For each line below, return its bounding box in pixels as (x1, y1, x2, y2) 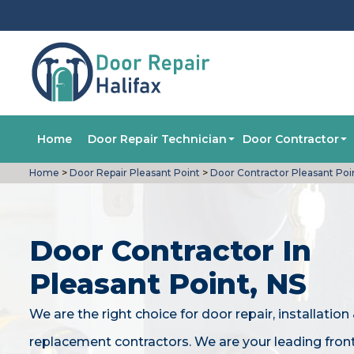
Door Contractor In (29, 233, 311, 268)
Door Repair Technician (88, 132, 227, 146)
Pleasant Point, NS (29, 266, 307, 301)
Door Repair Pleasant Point (67, 167, 200, 179)
